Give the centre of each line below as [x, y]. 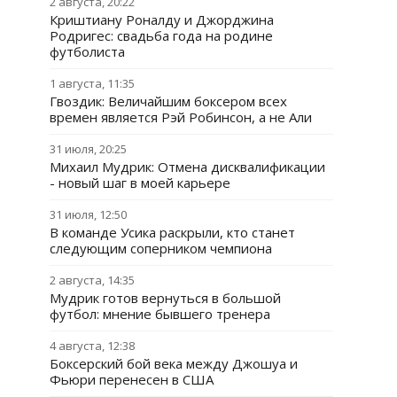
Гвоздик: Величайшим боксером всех [168, 101]
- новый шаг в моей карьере [140, 183]
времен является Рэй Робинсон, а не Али [181, 117]
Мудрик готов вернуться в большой [165, 298]
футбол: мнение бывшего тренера [160, 314]
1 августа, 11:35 [92, 83]
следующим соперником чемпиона [161, 248]
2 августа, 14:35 [92, 280]
